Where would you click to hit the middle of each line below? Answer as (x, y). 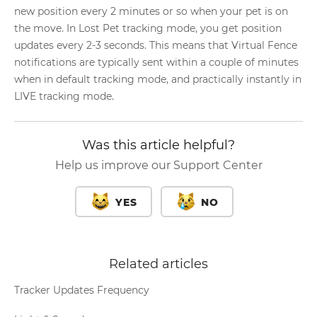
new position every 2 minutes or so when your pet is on (151, 12)
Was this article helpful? (158, 145)
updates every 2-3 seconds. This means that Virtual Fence (156, 46)
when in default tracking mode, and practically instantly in (158, 80)
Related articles (158, 264)
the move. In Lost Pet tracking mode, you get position (148, 29)
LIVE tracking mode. (64, 97)
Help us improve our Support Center (158, 166)
